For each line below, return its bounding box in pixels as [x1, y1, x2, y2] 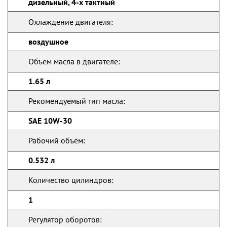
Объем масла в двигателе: [28, 56, 120, 66]
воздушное [28, 36, 68, 47]
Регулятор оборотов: [28, 214, 102, 224]
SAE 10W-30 [28, 116, 72, 126]
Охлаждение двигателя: [28, 17, 113, 27]
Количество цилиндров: [28, 175, 113, 185]
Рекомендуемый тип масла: [28, 96, 125, 106]
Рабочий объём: [28, 135, 85, 145]
